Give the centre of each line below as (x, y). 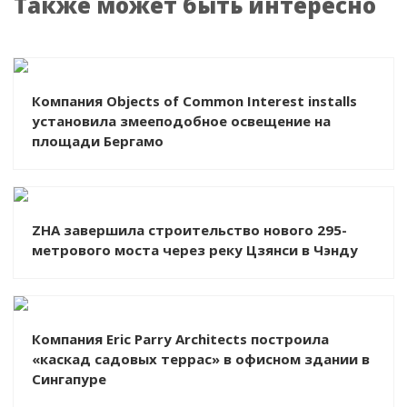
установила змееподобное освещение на (131, 120)
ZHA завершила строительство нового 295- (189, 229)
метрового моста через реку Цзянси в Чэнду (302, 249)
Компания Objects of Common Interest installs (194, 100)
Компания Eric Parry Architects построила (180, 338)
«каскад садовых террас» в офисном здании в (134, 358)
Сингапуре (69, 378)
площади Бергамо (98, 140)
